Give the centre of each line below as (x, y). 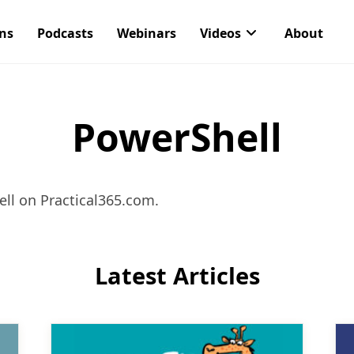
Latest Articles (177, 275)
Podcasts (65, 33)
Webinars (147, 33)
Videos (220, 33)
